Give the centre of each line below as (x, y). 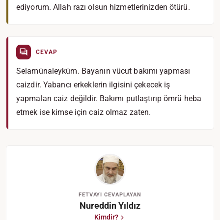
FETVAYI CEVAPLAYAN (110, 195)
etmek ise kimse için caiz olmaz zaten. (84, 112)
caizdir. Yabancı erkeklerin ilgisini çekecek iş (93, 85)
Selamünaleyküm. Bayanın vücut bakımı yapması (103, 71)
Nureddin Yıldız (110, 206)
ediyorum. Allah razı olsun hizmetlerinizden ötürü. (103, 7)
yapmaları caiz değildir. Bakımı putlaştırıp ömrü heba (109, 98)
